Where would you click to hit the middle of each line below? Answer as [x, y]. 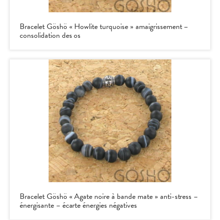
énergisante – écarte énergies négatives [78, 205]
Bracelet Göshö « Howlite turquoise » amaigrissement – [104, 26]
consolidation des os [50, 35]
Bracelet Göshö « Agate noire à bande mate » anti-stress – [109, 196]
